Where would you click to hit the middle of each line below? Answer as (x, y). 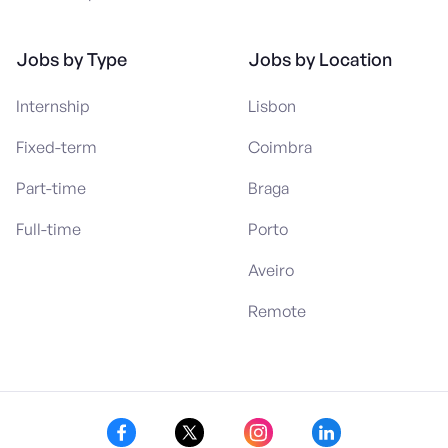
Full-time (48, 228)
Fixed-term (56, 146)
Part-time (51, 187)
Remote (277, 310)
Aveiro (271, 269)
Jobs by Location (320, 58)
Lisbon (272, 105)
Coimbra (280, 146)
